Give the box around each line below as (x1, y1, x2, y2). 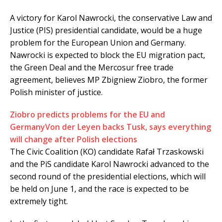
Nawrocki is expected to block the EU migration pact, (10, 50, 205, 61)
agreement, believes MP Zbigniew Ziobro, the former (10, 74, 208, 86)
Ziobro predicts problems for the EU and (10, 109, 165, 120)
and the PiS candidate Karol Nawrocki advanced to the (10, 159, 209, 170)
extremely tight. (10, 196, 68, 207)
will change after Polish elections (10, 134, 137, 145)
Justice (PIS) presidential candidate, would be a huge (10, 25, 202, 36)
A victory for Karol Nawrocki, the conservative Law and (10, 12, 212, 24)
